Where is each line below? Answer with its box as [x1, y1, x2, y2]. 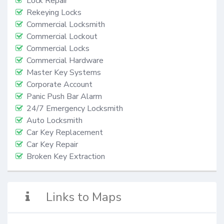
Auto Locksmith [26, 114, 82, 126]
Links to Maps [46, 189, 122, 205]
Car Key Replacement [26, 126, 103, 138]
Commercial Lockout [26, 30, 97, 42]
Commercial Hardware [26, 54, 103, 66]
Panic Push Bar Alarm [26, 90, 102, 102]
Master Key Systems [26, 66, 101, 78]
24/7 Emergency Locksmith [26, 102, 123, 114]
